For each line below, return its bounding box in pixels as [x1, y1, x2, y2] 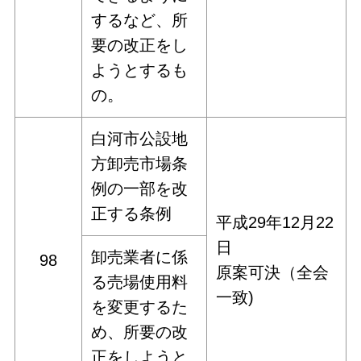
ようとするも [91, 61, 189, 80]
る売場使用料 [91, 273, 189, 292]
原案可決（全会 [216, 263, 330, 282]
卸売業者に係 [91, 248, 189, 267]
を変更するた [91, 298, 189, 317]
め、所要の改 [91, 323, 189, 342]
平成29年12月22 [216, 214, 334, 232]
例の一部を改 [91, 180, 189, 198]
